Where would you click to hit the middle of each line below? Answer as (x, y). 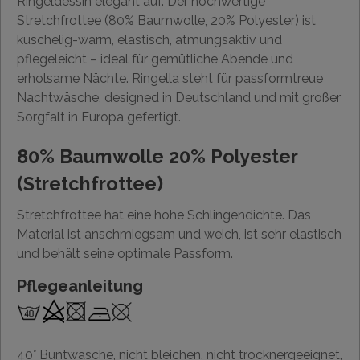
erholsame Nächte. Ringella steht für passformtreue (170, 78)
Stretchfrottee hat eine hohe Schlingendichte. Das (164, 215)
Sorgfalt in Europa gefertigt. (99, 117)
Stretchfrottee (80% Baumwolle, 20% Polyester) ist (166, 20)
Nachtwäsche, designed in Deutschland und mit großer (179, 97)
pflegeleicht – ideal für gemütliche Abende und (155, 59)
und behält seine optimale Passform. (125, 253)
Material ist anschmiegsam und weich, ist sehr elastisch (179, 234)
